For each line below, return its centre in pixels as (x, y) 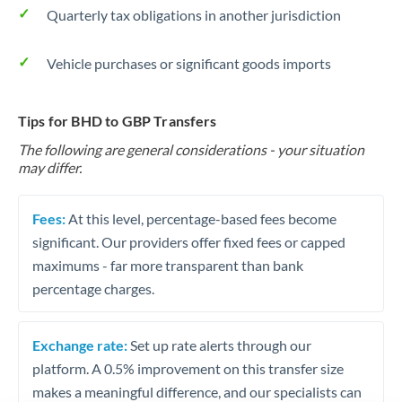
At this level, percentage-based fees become (201, 218)
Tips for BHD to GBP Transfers (118, 121)
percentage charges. (93, 288)
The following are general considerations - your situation (191, 149)
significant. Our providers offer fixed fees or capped (189, 241)
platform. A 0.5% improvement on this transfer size (188, 368)
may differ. (50, 167)
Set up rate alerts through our (219, 345)
